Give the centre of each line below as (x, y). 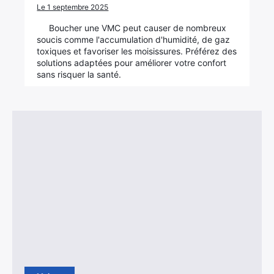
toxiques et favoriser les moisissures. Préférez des (137, 51)
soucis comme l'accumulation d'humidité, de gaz (134, 39)
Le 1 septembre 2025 (73, 7)
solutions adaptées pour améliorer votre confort (132, 63)
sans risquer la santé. (79, 74)
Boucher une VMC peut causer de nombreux (138, 28)
